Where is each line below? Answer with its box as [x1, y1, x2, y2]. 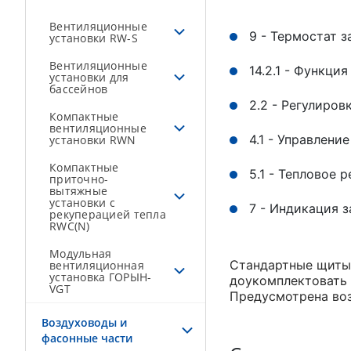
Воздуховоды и [42, 315, 127, 330]
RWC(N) [49, 219, 90, 233]
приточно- [49, 172, 109, 186]
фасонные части [42, 331, 132, 346]
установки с [49, 195, 115, 210]
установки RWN [49, 132, 136, 147]
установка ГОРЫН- [49, 270, 152, 284]
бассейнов [49, 81, 108, 96]
